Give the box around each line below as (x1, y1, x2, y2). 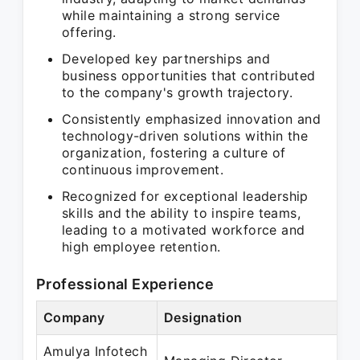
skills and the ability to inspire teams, (62, 205, 301, 221)
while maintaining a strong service (62, 7, 280, 23)
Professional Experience (36, 276, 215, 292)
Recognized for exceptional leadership (62, 188, 309, 204)
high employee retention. (62, 239, 221, 255)
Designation (164, 309, 243, 325)
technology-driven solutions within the (62, 128, 309, 144)
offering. (62, 24, 117, 40)
